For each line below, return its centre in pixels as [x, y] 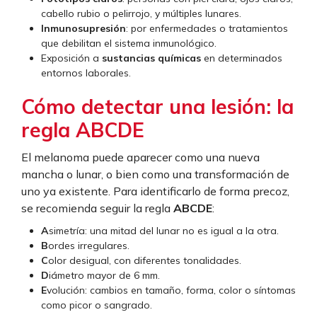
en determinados [242, 58]
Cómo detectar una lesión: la [157, 107]
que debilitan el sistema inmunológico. [129, 44]
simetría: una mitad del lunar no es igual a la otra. [164, 231]
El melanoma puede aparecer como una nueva [140, 157]
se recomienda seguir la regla [97, 208]
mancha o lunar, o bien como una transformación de [155, 174]
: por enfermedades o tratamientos [207, 29]
